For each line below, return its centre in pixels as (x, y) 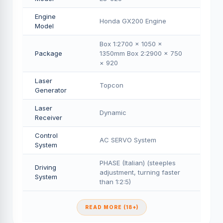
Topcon (111, 85)
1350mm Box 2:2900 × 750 (141, 53)
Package (49, 53)
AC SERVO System (128, 140)
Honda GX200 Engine (133, 21)
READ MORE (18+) (111, 207)
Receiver (49, 117)
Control (46, 135)
